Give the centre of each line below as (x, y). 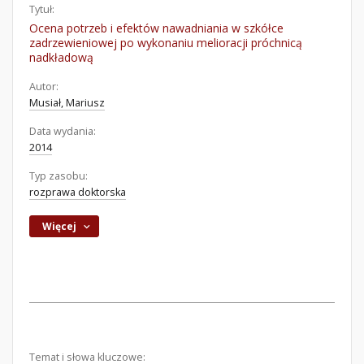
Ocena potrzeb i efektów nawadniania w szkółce (156, 28)
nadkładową (61, 57)
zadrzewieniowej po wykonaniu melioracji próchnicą (166, 43)
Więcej (60, 226)
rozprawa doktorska (78, 192)
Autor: (44, 87)
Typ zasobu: (58, 176)
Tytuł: (42, 9)
